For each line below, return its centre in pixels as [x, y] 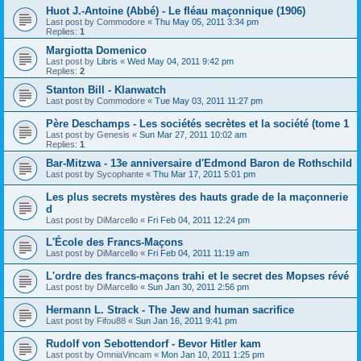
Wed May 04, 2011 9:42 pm [180, 62]
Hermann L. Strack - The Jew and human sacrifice [170, 310]
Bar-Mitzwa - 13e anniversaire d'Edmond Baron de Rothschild [199, 164]
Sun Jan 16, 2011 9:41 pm [186, 321]
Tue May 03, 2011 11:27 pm [209, 101]
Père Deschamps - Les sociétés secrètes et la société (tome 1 [197, 124]
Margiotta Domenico [96, 51]
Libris [107, 62]
